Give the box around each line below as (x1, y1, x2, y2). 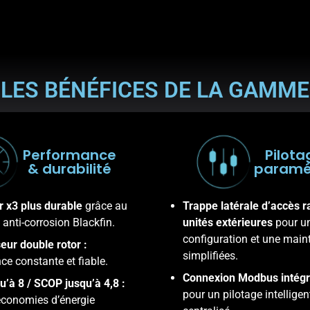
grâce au (85, 199, 127, 213)
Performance (22, 145, 116, 165)
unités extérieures (183, 216, 275, 230)
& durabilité (27, 159, 111, 179)
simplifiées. (183, 249, 238, 263)
